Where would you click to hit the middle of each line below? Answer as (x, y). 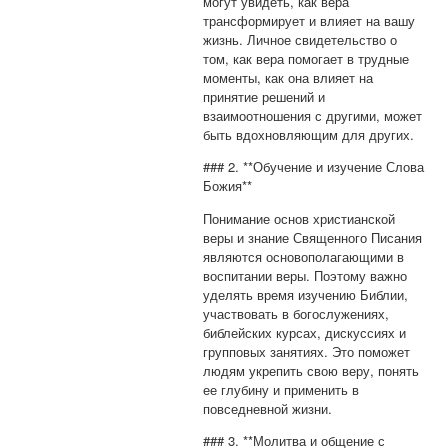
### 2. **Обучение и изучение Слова (314, 167)
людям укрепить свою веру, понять (311, 370)
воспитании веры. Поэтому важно (305, 275)
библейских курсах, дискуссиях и (305, 332)
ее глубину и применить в (281, 389)
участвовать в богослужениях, (296, 313)
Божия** (228, 186)
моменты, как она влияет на (288, 78)
